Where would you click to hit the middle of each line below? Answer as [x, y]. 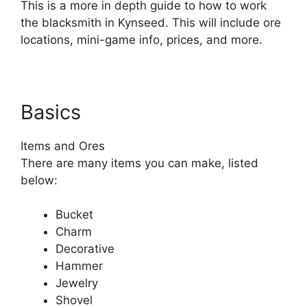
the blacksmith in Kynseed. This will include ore [151, 22]
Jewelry [77, 283]
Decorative [85, 249]
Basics [51, 112]
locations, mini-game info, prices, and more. [142, 39]
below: [39, 180]
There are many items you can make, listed [139, 163]
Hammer [79, 266]
